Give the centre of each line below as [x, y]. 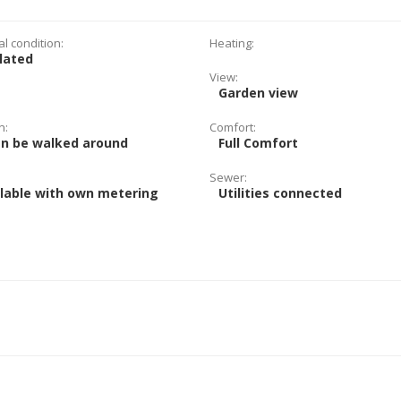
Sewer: [228, 177]
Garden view [258, 93]
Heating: [231, 43]
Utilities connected [280, 193]
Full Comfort [258, 143]
